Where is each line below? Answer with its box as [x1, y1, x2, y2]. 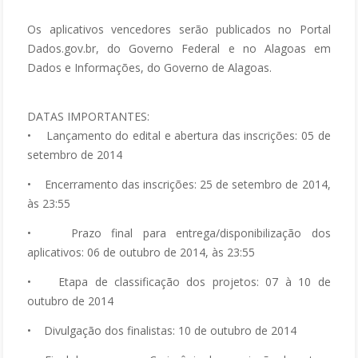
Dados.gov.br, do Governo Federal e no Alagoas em [27, 40, 331, 56]
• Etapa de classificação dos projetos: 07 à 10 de [27, 273, 331, 289]
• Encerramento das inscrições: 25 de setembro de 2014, [27, 176, 331, 192]
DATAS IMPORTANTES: [27, 108, 150, 124]
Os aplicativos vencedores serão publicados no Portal [27, 21, 331, 37]
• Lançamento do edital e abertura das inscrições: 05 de [27, 127, 331, 143]
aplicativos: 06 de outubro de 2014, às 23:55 [27, 244, 259, 260]
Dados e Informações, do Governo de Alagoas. [27, 59, 272, 75]
